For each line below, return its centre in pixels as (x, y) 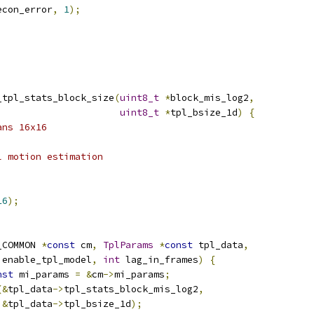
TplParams (128, 245)
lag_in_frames (159, 260)
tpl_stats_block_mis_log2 (131, 289)
